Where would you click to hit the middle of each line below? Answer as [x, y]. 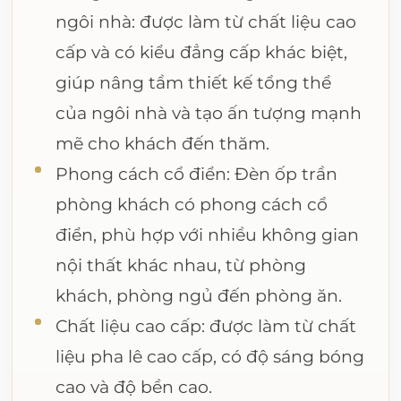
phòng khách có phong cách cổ [192, 204]
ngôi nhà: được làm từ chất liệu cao [206, 21]
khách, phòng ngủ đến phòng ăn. [199, 295]
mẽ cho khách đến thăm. [163, 143]
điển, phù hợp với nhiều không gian [208, 234]
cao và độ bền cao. [134, 386]
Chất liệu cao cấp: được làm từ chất [206, 325]
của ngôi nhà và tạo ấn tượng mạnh [209, 112]
